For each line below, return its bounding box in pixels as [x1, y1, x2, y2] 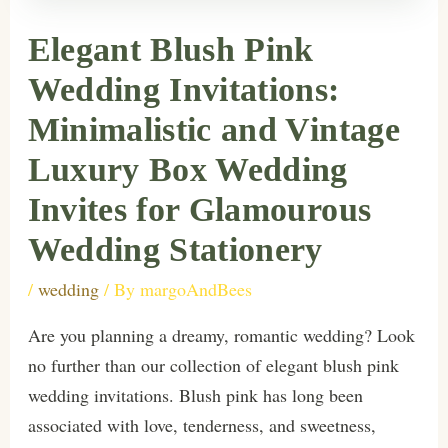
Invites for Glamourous [27, 190, 372, 228]
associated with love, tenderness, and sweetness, [27, 413, 376, 438]
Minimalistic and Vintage [27, 110, 400, 148]
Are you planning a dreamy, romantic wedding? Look [27, 323, 415, 348]
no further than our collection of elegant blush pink [27, 353, 399, 378]
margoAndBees [139, 277, 252, 302]
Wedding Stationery [27, 230, 323, 268]
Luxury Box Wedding [27, 150, 348, 188]
